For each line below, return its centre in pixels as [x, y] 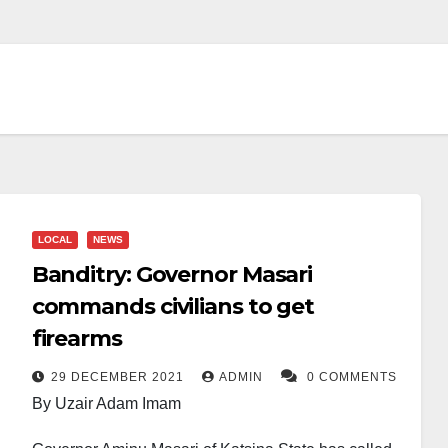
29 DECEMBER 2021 [119, 377]
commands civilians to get [173, 306]
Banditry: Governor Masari [172, 274]
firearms [76, 338]
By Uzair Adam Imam [106, 403]
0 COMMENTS [351, 377]
